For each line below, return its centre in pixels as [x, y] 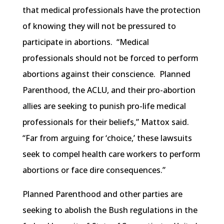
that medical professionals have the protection [111, 10]
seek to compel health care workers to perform [111, 154]
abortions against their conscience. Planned [106, 74]
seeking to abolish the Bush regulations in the [110, 210]
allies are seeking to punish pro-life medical [104, 106]
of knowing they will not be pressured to [99, 26]
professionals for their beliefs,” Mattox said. [106, 122]
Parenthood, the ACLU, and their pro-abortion [109, 90]
